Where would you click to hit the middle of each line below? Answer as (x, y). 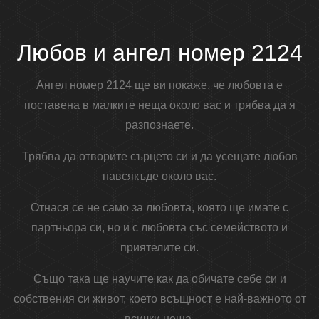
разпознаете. (159, 125)
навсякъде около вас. (159, 177)
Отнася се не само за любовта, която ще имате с (159, 208)
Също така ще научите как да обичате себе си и (159, 279)
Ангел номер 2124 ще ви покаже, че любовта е (159, 85)
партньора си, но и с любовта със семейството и (159, 228)
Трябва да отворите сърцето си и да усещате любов (159, 157)
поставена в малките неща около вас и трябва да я (159, 105)
